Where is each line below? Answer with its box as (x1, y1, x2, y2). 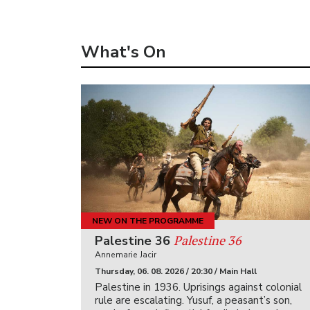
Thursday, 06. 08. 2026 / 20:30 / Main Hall (95, 266, 257, 277)
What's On (81, 41, 166, 63)
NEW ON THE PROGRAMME (92, 215, 203, 226)
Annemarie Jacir (95, 249, 156, 260)
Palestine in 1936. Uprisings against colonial (95, 280, 302, 294)
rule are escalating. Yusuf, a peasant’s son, (95, 293, 292, 307)
